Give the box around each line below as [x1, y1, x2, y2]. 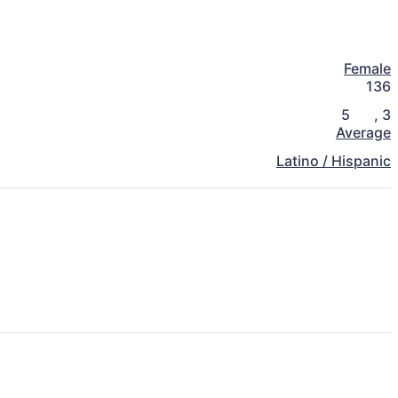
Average [336, 123, 391, 142]
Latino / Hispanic [276, 152, 391, 171]
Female [344, 60, 391, 78]
